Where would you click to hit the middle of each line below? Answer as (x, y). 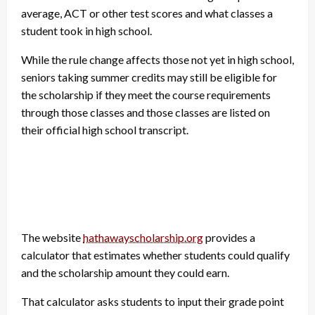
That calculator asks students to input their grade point (153, 301)
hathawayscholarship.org (143, 237)
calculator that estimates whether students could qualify (155, 255)
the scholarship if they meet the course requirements (146, 94)
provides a (229, 237)
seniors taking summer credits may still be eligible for (149, 77)
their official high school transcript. (105, 129)
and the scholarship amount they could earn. (125, 272)
